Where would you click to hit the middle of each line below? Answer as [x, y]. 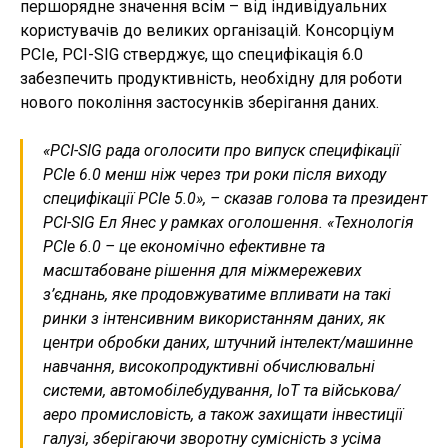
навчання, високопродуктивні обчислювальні [209, 367]
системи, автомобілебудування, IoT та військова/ [221, 391]
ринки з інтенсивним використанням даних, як [214, 319]
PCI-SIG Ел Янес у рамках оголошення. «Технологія [228, 223]
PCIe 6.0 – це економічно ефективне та [184, 247]
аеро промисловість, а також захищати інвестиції [223, 415]
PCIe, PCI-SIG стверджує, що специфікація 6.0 [191, 55]
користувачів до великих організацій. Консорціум [207, 31]
